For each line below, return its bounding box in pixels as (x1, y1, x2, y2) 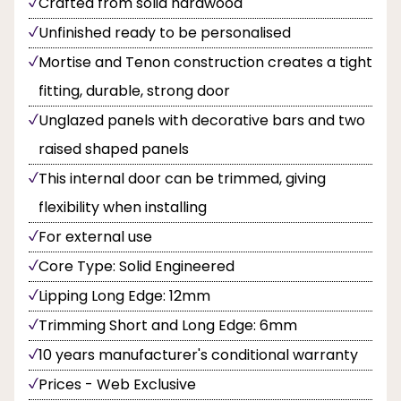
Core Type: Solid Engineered (38, 256, 235, 277)
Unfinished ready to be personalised (38, 22, 291, 44)
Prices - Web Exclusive (38, 374, 196, 396)
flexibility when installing (38, 197, 207, 218)
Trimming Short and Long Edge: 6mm (38, 315, 297, 337)
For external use (38, 226, 152, 248)
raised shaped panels (38, 139, 189, 160)
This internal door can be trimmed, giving (38, 168, 326, 190)
